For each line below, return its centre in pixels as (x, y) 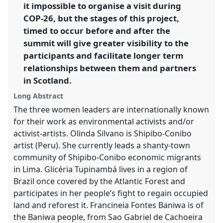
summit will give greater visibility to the (106, 43)
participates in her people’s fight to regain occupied (111, 193)
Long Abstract (39, 96)
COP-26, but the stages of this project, (102, 18)
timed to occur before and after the (97, 30)
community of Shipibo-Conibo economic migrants (108, 158)
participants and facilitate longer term (104, 55)
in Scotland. (48, 80)
